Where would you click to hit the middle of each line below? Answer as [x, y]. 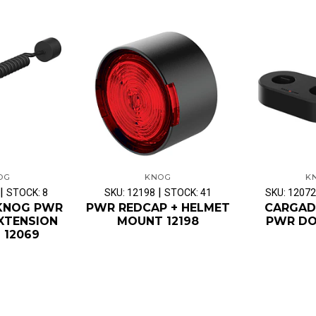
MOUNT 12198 [158, 221]
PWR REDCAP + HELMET [158, 207]
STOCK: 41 [188, 192]
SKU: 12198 [130, 192]
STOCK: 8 [27, 192]
